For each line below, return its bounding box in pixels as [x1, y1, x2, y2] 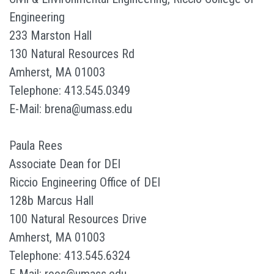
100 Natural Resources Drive [9, 212, 147, 226]
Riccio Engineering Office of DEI [9, 175, 160, 190]
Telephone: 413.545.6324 [9, 248, 130, 263]
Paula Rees [9, 138, 62, 153]
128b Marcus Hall [9, 193, 94, 208]
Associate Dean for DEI [9, 157, 120, 171]
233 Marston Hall [9, 28, 92, 43]
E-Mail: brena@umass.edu [9, 102, 132, 116]
